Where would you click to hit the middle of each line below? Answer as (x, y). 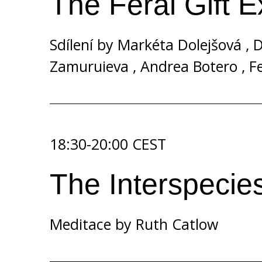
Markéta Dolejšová (180, 44)
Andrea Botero (189, 66)
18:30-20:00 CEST (108, 144)
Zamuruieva (89, 66)
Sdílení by (84, 44)
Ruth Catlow (177, 224)
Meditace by (93, 224)
